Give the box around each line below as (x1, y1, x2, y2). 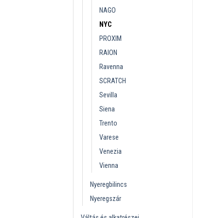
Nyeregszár (90, 194, 121, 203)
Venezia (99, 147, 122, 156)
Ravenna (99, 62, 123, 71)
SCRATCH (99, 76, 126, 85)
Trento (99, 119, 117, 127)
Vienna (99, 161, 118, 170)
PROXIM (99, 34, 122, 43)
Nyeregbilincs (90, 180, 127, 189)
